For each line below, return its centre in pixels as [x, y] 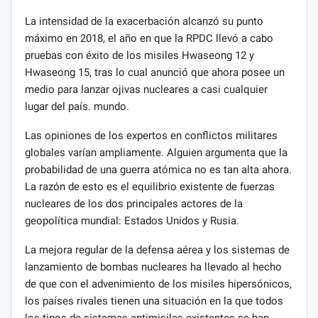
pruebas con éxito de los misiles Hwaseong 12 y [139, 55]
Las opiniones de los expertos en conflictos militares [151, 135]
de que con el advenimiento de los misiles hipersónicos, [158, 284]
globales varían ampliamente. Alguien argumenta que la [156, 152]
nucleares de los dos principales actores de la [134, 203]
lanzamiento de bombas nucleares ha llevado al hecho [153, 267]
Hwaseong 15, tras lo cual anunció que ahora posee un [155, 72]
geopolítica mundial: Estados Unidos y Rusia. [132, 220]
